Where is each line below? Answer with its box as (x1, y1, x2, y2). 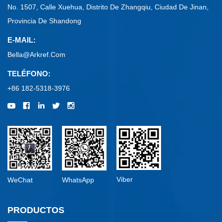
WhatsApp (62, 176, 94, 184)
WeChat (7, 176, 33, 184)
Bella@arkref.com (7, 51, 65, 59)
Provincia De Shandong (7, 17, 81, 25)
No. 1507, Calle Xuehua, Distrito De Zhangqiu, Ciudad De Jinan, (7, 3, 209, 11)
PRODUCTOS (7, 205, 64, 216)
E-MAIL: (7, 36, 36, 45)
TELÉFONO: (7, 69, 51, 78)
